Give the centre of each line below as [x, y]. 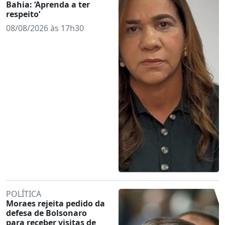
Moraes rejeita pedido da [55, 203]
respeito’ [23, 14]
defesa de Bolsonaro [46, 213]
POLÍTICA [24, 194]
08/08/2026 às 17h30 [45, 28]
